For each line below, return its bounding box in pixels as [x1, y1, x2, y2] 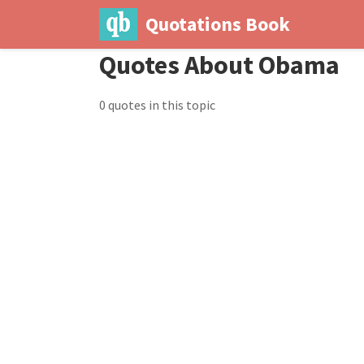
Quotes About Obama [99, 49, 340, 81]
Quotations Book [145, 11, 290, 37]
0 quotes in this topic [99, 97, 215, 113]
